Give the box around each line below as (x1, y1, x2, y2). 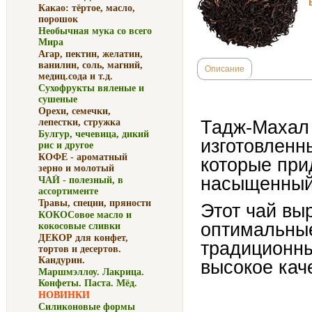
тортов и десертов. (38, 244, 121, 254)
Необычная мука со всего (38, 26, 152, 36)
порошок (38, 14, 78, 24)
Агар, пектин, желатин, (38, 49, 143, 59)
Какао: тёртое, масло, (38, 3, 135, 13)
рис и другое (38, 140, 93, 150)
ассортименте (38, 186, 98, 196)
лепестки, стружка (38, 117, 120, 127)
